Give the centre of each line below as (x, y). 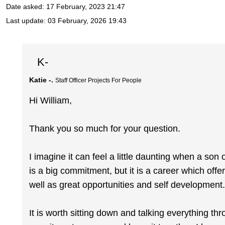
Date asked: (26, 7)
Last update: (27, 21)
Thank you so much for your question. (105, 129)
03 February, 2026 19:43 (87, 21)
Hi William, (51, 101)
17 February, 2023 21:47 (86, 7)
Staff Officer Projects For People (99, 80)
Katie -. (41, 80)
